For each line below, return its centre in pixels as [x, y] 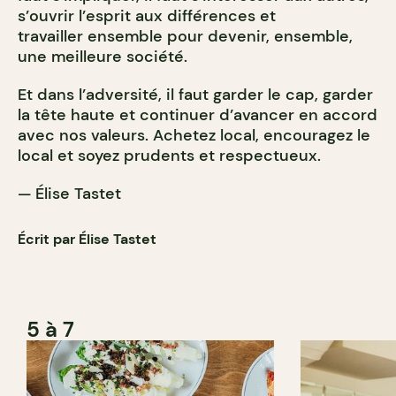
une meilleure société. [103, 57]
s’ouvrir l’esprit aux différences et [147, 16]
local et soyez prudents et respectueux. [169, 156]
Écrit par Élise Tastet [87, 239]
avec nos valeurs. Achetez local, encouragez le [194, 135]
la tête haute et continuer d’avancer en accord [198, 115]
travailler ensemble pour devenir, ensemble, [185, 36]
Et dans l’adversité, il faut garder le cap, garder [195, 95]
